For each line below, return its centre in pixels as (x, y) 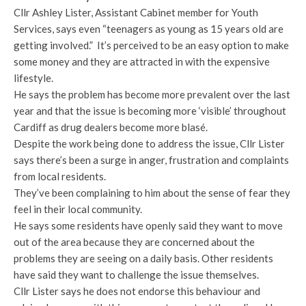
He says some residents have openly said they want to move (148, 226)
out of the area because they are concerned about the (134, 242)
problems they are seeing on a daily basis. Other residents (143, 259)
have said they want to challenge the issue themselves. (136, 275)
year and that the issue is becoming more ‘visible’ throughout (150, 111)
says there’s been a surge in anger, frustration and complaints (151, 160)
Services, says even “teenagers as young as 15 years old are (149, 29)
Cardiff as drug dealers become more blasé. (111, 127)
